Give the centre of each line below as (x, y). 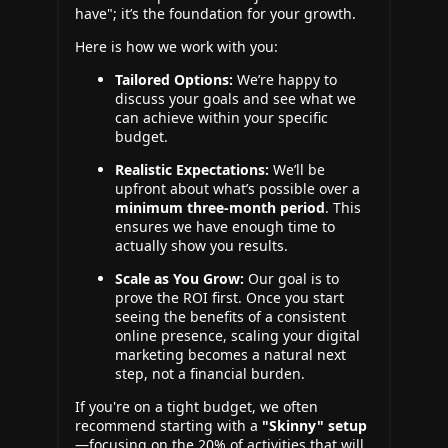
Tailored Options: (174, 79)
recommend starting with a (168, 425)
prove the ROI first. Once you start (229, 297)
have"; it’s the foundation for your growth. (215, 13)
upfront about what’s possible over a (237, 188)
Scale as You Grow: (179, 278)
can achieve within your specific (221, 117)
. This (343, 207)
